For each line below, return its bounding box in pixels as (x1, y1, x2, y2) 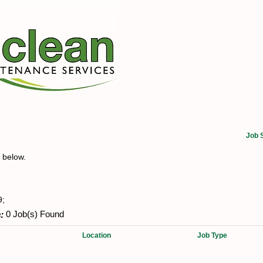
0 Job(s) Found (4, 209, 64, 219)
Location (82, 231, 111, 239)
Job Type (197, 231, 227, 239)
